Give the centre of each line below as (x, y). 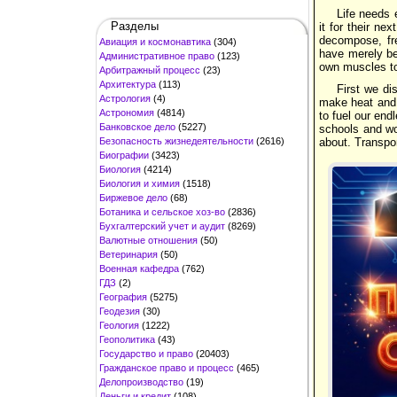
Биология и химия (140, 183)
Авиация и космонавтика (155, 41)
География (123, 296)
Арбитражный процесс (150, 70)
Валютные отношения (148, 240)
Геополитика (127, 339)
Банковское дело (137, 126)
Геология (119, 325)
